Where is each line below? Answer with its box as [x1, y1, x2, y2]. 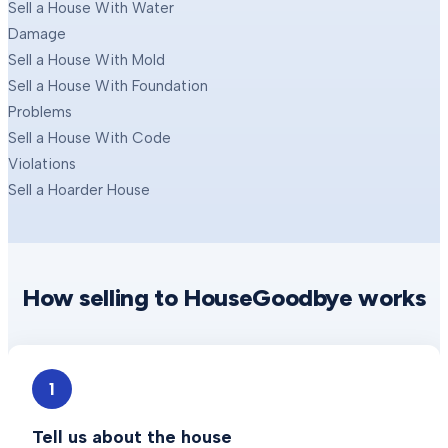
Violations [8, 155, 76, 173]
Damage [8, 25, 66, 43]
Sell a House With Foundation [8, 77, 208, 95]
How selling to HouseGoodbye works [22, 283, 426, 312]
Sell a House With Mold [8, 51, 165, 69]
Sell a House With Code [8, 129, 171, 147]
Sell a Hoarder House [8, 181, 150, 199]
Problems [8, 103, 72, 121]
